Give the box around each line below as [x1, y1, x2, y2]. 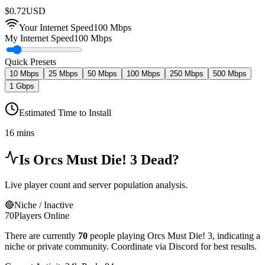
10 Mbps [9, 69, 39, 79]
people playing [90, 230, 147, 241]
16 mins [5, 128, 34, 138]
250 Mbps [170, 69, 203, 79]
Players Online [14, 210, 69, 221]
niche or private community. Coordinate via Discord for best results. [5, 241, 257, 251]
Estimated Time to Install [19, 108, 111, 118]
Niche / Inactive [14, 199, 73, 210]
